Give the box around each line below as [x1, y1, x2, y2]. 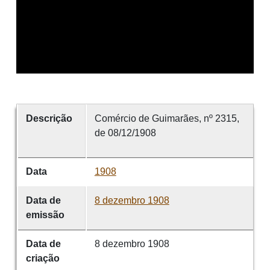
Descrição [25, 113, 72, 124]
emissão [25, 210, 64, 221]
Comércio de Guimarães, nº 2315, [94, 113, 239, 124]
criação [25, 253, 60, 264]
